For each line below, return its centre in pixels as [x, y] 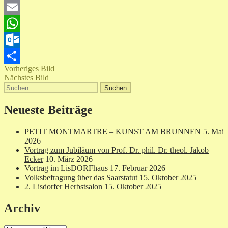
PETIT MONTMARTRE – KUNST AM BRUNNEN [113, 132]
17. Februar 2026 [138, 168]
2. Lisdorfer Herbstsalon [63, 187]
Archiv [22, 208]
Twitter [16, 7]
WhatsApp [21, 40]
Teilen [14, 72]
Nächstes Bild [26, 78]
